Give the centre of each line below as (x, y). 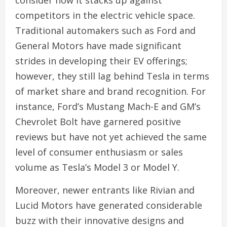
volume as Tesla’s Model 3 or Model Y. (97, 167)
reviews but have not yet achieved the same (111, 137)
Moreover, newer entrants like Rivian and (105, 190)
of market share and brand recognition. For (110, 91)
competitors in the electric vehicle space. (105, 15)
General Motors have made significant (98, 45)
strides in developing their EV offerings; (101, 61)
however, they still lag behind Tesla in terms (112, 76)
